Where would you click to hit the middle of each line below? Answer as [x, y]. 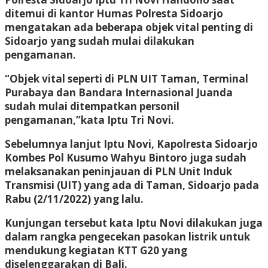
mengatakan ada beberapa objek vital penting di [129, 27]
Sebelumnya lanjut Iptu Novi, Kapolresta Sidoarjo [131, 144]
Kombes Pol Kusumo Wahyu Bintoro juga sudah [126, 157]
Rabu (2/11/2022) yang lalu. [74, 199]
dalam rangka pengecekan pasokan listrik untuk [127, 236]
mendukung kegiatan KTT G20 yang [96, 250]
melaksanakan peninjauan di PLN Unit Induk [118, 171]
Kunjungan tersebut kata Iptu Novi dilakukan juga [134, 223]
